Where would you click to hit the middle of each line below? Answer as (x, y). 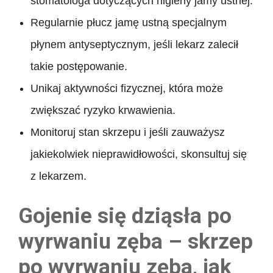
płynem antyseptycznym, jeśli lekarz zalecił (134, 44)
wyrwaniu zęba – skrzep (136, 241)
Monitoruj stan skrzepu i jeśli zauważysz (128, 132)
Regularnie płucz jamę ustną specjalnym (129, 22)
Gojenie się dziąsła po (125, 216)
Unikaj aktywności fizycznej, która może (127, 88)
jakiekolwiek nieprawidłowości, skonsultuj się (139, 154)
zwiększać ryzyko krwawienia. (103, 110)
